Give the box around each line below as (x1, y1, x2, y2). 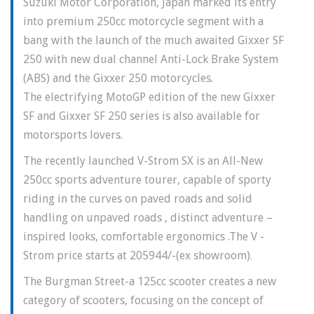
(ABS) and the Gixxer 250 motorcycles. (23, 71, 213, 86)
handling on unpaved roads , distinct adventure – (23, 211, 273, 225)
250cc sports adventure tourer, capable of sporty (23, 173, 271, 187)
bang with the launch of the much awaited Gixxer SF (23, 34, 284, 48)
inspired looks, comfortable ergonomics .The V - (23, 230, 264, 244)
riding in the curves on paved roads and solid (23, 192, 252, 206)
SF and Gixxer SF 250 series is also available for (23, 109, 260, 123)
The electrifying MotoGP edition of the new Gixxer (23, 90, 275, 104)
